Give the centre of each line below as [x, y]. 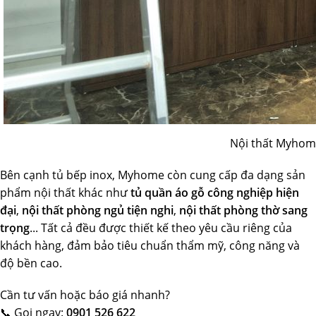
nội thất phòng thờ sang [243, 210]
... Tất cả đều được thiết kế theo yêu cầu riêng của [161, 228]
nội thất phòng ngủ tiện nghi [98, 210]
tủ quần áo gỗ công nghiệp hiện [215, 193]
